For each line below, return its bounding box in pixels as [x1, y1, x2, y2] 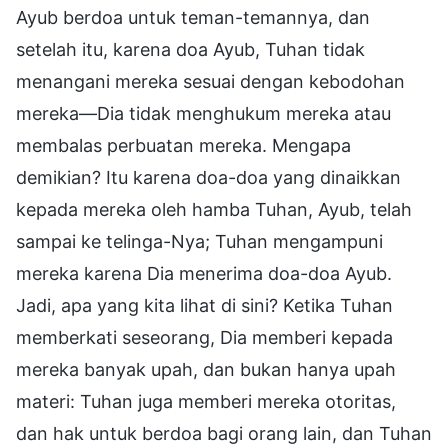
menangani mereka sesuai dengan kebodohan [16, 71, 405, 93]
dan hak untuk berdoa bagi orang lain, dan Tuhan [16, 423, 432, 445]
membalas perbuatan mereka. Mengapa [16, 135, 351, 157]
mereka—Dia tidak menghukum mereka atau [16, 103, 391, 125]
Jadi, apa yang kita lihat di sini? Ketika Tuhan [16, 295, 393, 317]
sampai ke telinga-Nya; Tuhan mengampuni [16, 231, 383, 253]
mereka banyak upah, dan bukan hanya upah [16, 359, 396, 381]
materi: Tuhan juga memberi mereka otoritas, [16, 391, 396, 413]
